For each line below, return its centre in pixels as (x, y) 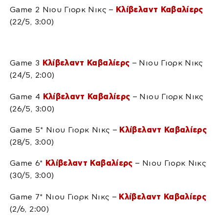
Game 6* (28, 163)
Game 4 (26, 96)
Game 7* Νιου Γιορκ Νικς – (65, 197)
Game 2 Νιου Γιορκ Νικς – (63, 10)
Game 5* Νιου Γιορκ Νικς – (65, 130)
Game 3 (26, 63)
